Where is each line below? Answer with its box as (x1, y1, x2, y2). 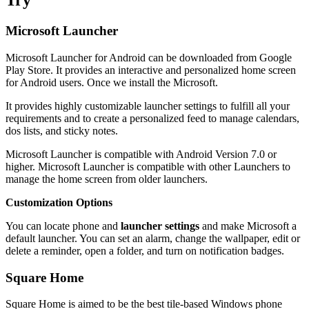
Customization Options (6, 196, 112, 208)
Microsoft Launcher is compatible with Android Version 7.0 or (6, 148, 277, 160)
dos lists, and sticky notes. (6, 124, 118, 137)
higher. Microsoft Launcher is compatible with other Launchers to (6, 160, 290, 172)
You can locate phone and (6, 219, 121, 232)
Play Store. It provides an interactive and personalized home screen (6, 63, 296, 76)
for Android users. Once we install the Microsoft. (6, 76, 221, 88)
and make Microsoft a (199, 219, 297, 232)
